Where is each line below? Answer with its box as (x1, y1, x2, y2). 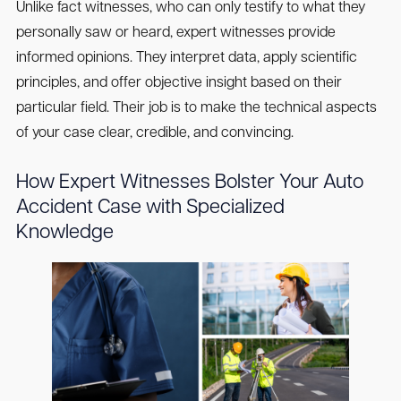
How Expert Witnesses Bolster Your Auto (15, 173, 363, 194)
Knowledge (15, 223, 114, 244)
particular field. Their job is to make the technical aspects (15, 101, 377, 116)
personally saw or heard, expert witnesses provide (15, 26, 336, 41)
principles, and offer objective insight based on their (15, 76, 342, 91)
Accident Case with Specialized (15, 198, 285, 219)
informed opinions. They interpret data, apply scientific (15, 51, 357, 66)
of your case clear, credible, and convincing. (15, 126, 294, 141)
